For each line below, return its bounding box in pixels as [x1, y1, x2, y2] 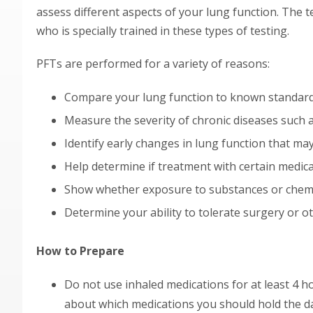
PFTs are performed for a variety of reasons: [36, 56, 270, 71]
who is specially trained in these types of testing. [36, 23, 289, 38]
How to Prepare [36, 243, 124, 259]
